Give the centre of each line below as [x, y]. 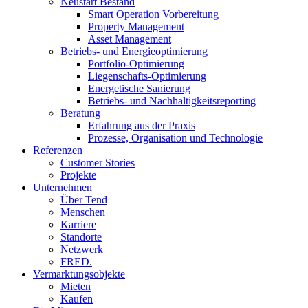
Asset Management [130, 39]
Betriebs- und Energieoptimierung [134, 51]
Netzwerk [82, 249]
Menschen [83, 212]
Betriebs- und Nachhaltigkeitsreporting [172, 101]
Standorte [81, 237]
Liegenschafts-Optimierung [147, 76]
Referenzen [58, 150]
